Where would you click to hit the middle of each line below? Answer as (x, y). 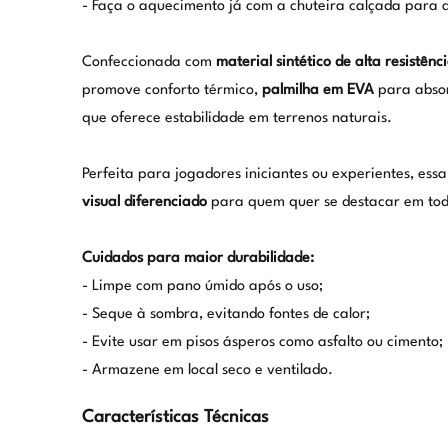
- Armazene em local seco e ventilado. (207, 370)
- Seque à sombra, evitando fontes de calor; (225, 314)
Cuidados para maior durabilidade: (197, 258)
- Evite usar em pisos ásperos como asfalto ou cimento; (262, 342)
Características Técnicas (175, 417)
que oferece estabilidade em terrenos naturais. (236, 118)
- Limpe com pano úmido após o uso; (202, 286)
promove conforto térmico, (171, 90)
